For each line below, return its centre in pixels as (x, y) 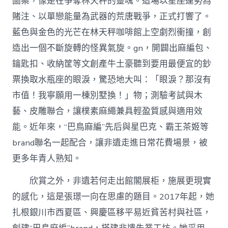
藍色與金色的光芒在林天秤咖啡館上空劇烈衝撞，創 (112, 33)
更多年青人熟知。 (47, 159)
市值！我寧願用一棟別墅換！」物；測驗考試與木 (108, 96)
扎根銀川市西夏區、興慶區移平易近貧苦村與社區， (112, 213)
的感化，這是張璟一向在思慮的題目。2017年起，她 (113, 197)
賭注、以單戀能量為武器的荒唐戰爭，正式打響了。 (112, 17)
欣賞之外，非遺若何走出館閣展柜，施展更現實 (121, 181)
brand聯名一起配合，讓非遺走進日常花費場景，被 (110, 143)
